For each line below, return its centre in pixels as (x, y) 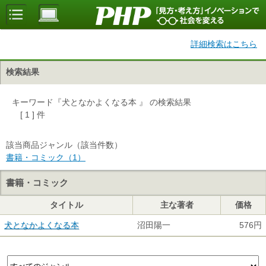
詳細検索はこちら (224, 44)
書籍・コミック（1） (46, 157)
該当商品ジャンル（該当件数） (64, 145)
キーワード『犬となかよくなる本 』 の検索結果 (102, 102)
